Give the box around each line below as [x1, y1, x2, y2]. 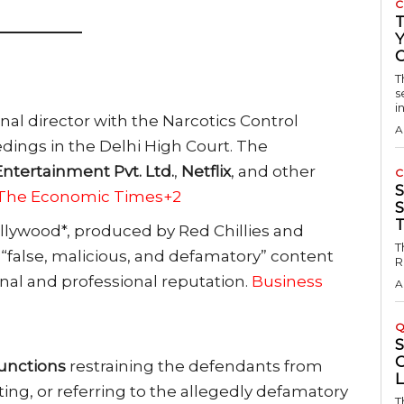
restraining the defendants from [66, 356, 323, 375]
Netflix [181, 161, 231, 180]
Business [252, 271, 323, 290]
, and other [231, 161, 316, 180]
